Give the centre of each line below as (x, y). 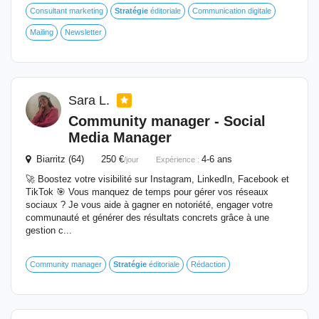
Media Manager (120, 137)
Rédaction (208, 264)
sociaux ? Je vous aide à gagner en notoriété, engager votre (149, 205)
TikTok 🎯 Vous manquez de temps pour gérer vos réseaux (147, 192)
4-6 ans (217, 159)
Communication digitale (232, 11)
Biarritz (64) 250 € (77, 159)
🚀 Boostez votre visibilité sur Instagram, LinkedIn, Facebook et (157, 179)
